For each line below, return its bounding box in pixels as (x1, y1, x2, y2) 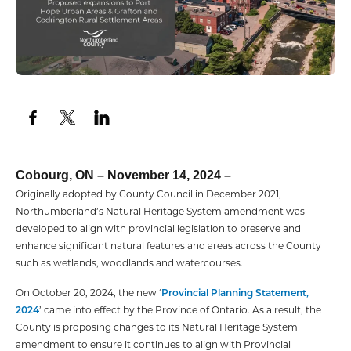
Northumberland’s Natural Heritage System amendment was (16, 204, 305, 217)
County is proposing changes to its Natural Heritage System (16, 320, 298, 333)
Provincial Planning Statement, (161, 285, 309, 299)
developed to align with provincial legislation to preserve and (16, 221, 301, 234)
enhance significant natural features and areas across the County (16, 238, 321, 251)
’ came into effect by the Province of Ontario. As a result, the (39, 302, 321, 316)
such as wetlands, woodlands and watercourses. (16, 255, 243, 269)
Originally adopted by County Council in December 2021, (16, 186, 281, 200)
